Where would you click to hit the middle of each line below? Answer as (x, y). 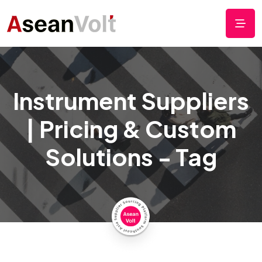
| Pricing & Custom (131, 128)
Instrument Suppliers (131, 100)
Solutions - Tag (131, 156)
